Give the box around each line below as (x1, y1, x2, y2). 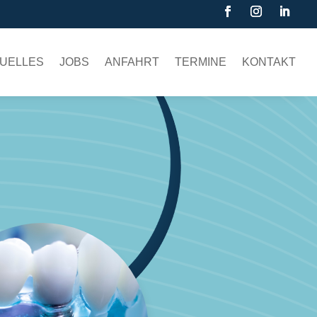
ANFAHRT (105, 56, 159, 68)
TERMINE (175, 56, 226, 68)
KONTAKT (242, 56, 296, 68)
